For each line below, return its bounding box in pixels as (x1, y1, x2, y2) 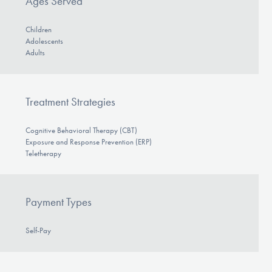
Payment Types (25, 195, 92, 209)
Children (25, 25, 52, 35)
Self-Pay (25, 226, 51, 236)
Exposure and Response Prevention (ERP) (25, 137, 152, 146)
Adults (25, 48, 45, 58)
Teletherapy (25, 148, 61, 158)
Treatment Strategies (25, 94, 115, 109)
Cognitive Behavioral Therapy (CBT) (25, 125, 137, 135)
